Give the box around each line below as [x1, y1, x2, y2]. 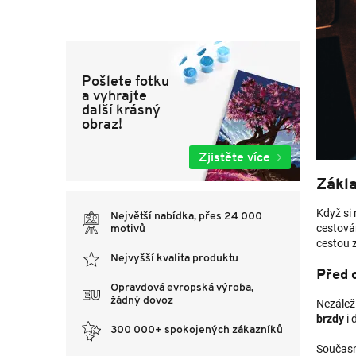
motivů [110, 222, 145, 235]
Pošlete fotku [82, 71, 169, 90]
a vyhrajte [82, 85, 147, 104]
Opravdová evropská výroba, [110, 282, 253, 294]
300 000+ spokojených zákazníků [110, 324, 283, 337]
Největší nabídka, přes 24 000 [110, 210, 262, 222]
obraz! [82, 114, 122, 133]
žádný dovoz [110, 295, 173, 307]
